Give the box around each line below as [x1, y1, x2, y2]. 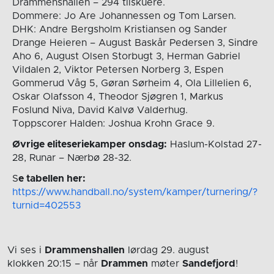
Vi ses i [7, 245, 45, 256]
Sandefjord [182, 259, 235, 269]
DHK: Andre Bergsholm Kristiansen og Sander [12, 24, 227, 34]
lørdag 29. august [125, 245, 209, 256]
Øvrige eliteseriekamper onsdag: [12, 139, 167, 149]
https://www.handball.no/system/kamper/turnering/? [12, 187, 257, 197]
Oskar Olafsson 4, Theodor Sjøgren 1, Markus [12, 91, 223, 102]
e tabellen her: [18, 173, 86, 183]
